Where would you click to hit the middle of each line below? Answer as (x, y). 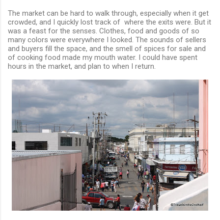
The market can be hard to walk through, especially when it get (108, 13)
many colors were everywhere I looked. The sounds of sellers (107, 40)
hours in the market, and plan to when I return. (82, 66)
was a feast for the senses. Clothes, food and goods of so (104, 31)
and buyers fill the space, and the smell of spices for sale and (107, 48)
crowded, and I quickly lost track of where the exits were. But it (110, 22)
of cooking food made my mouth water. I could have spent (103, 57)
